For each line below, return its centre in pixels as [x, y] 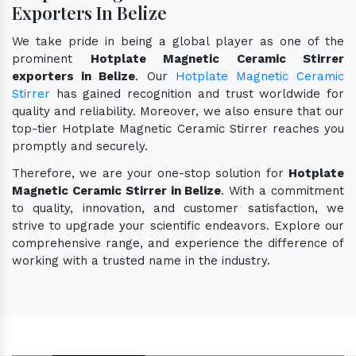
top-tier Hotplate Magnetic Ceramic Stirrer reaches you [178, 128]
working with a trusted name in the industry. [141, 260]
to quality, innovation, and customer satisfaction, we [178, 208]
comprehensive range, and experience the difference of [178, 243]
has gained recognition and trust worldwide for [197, 93]
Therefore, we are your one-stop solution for [150, 173]
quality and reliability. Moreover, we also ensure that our [178, 111]
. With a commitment [283, 190]
